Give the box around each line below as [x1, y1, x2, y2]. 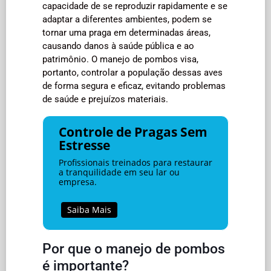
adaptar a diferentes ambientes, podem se [42, 14, 212, 25]
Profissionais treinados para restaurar [58, 156, 212, 168]
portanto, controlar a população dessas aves [42, 67, 223, 78]
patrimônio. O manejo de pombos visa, [42, 54, 198, 65]
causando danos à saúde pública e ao [42, 41, 194, 51]
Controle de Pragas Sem [58, 123, 207, 140]
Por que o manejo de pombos [42, 240, 225, 257]
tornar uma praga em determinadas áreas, [42, 27, 211, 38]
